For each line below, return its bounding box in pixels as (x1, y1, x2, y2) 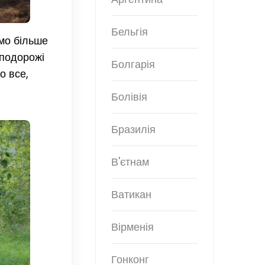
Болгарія (111, 57, 155, 72)
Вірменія (111, 219, 154, 235)
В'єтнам (111, 154, 149, 170)
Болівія (111, 89, 147, 105)
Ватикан (111, 187, 151, 202)
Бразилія (111, 122, 156, 137)
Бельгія (111, 24, 148, 40)
